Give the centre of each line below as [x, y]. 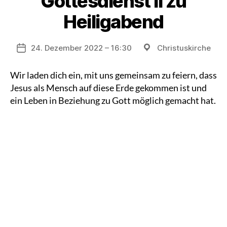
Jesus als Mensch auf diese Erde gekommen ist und [108, 87]
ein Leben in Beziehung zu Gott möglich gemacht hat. [113, 100]
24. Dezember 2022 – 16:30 [81, 48]
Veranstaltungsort [175, 47]
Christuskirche [184, 48]
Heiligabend [113, 22]
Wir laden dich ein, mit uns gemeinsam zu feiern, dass [113, 75]
